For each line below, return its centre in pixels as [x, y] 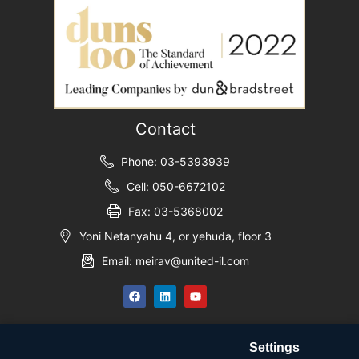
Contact [165, 129]
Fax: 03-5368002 [176, 212]
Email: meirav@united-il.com [176, 261]
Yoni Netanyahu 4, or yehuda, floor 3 [176, 236]
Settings [274, 348]
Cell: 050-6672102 [175, 187]
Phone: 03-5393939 [176, 162]
